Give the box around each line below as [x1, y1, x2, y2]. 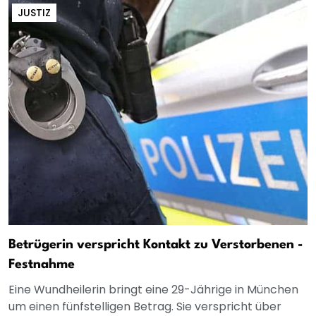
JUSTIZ [18, 6, 51, 20]
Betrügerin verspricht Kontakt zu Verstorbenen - [8, 238, 303, 252]
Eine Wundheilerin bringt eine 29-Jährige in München [8, 281, 298, 298]
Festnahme [8, 258, 75, 272]
